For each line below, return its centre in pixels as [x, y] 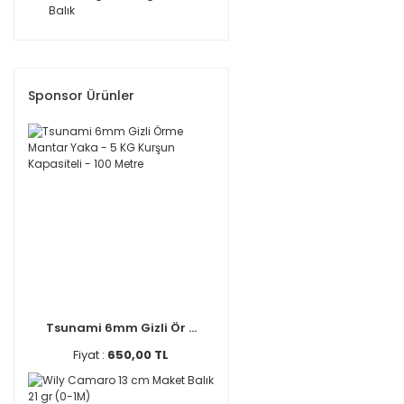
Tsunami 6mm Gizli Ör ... [121, 327]
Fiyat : [91, 354]
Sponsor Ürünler [81, 96]
